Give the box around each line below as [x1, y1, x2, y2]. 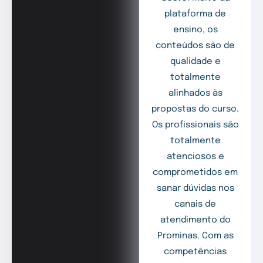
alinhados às [168, 89, 222, 99]
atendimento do [160, 215, 231, 225]
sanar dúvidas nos [156, 184, 234, 194]
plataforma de [164, 9, 227, 19]
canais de [174, 200, 217, 210]
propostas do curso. [151, 104, 240, 114]
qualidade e [170, 57, 221, 67]
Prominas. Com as [157, 231, 234, 241]
